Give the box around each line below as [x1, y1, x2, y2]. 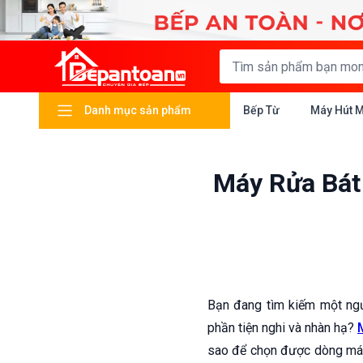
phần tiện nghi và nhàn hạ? [207, 320, 357, 335]
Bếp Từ [243, 104, 280, 117]
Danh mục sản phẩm [84, 104, 191, 117]
